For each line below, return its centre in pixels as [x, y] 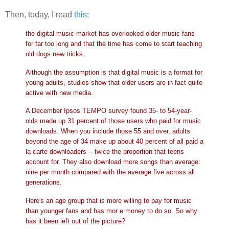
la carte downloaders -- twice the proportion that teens [105, 152]
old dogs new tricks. [55, 54]
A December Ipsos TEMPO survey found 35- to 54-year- [109, 111]
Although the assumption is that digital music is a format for [114, 72]
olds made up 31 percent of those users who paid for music [113, 121]
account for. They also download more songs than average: [113, 162]
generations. [44, 182]
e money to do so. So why [158, 211]
